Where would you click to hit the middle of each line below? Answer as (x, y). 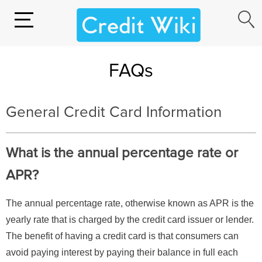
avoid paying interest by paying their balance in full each (122, 253)
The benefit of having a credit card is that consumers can (122, 236)
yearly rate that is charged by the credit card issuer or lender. (130, 220)
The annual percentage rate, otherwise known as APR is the (130, 204)
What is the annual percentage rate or (122, 153)
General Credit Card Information (114, 113)
